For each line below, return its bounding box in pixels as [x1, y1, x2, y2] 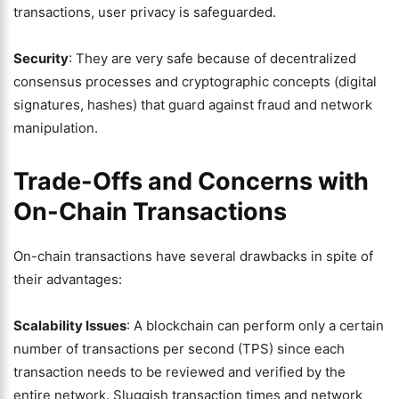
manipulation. [13, 119, 98, 136]
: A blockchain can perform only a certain [126, 317, 384, 334]
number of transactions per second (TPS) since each [13, 340, 345, 357]
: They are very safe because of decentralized [69, 50, 356, 67]
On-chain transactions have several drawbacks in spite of [13, 248, 373, 265]
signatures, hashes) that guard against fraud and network [13, 96, 372, 113]
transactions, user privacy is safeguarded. [13, 4, 276, 20]
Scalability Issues [13, 317, 126, 334]
